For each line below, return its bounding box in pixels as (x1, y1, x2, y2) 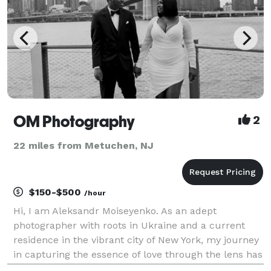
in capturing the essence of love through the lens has (13, 248, 263, 260)
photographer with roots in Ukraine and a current (13, 219, 245, 231)
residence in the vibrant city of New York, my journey (13, 233, 259, 246)
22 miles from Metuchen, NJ (13, 139, 154, 151)
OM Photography (13, 112, 135, 131)
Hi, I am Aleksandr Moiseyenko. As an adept (13, 204, 217, 217)
